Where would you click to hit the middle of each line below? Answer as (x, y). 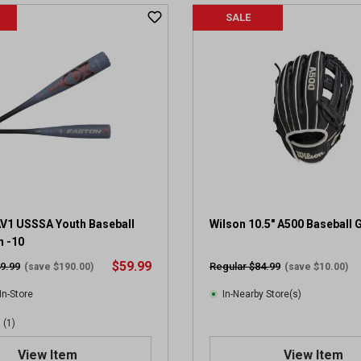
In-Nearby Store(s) (262, 294)
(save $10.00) (316, 267)
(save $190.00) (59, 267)
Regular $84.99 (245, 266)
